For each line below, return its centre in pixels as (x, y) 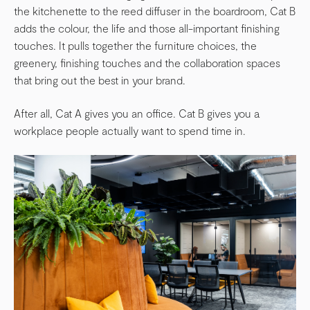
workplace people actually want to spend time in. (130, 130)
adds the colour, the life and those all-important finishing (147, 28)
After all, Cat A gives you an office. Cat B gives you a (137, 113)
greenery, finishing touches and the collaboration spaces (147, 63)
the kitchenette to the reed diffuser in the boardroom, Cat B (155, 11)
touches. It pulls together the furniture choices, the (135, 46)
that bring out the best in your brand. (100, 80)
